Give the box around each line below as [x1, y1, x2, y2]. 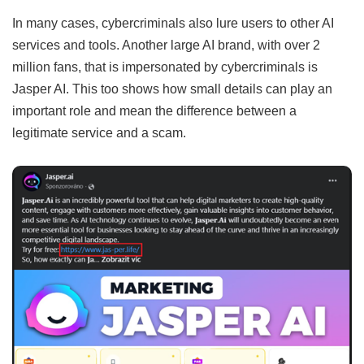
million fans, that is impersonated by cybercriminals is [12, 58, 318, 74]
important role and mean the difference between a [12, 102, 297, 118]
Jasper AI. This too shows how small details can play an [12, 80, 332, 96]
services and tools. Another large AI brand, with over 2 [12, 37, 320, 52]
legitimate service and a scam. [12, 124, 186, 140]
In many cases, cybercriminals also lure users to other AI [12, 15, 334, 30]
